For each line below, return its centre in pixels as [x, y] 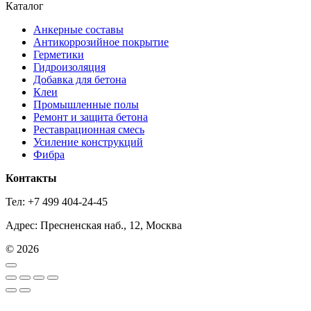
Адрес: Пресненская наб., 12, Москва [94, 225]
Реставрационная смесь [89, 129]
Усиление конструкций [88, 142]
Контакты [31, 178]
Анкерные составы [78, 29]
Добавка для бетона [80, 79]
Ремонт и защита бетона [91, 117]
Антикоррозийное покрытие [101, 42]
